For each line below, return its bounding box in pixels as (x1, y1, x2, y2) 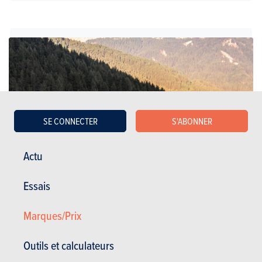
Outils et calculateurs (23, 237, 114, 254)
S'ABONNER (171, 115, 212, 127)
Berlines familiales (117, 210, 173, 222)
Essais (23, 178, 50, 194)
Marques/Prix (23, 208, 81, 224)
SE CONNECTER (43, 115, 98, 127)
